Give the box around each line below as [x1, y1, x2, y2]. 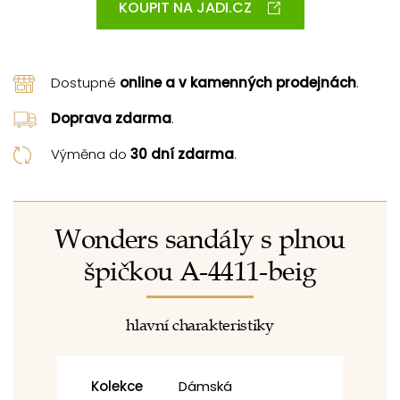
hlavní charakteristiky [126, 314, 274, 335]
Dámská [179, 376, 232, 396]
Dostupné [51, 72, 120, 92]
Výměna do [51, 144, 130, 163]
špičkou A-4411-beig [83, 254, 317, 287]
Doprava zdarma [51, 108, 171, 128]
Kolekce [91, 376, 143, 396]
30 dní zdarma [130, 144, 234, 163]
